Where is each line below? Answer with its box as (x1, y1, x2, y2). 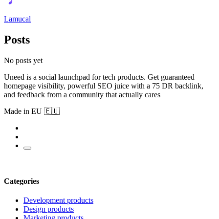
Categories (4, 177, 39, 186)
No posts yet (4, 56, 43, 65)
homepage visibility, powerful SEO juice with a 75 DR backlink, (4, 81, 203, 90)
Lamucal (4, 15, 31, 23)
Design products (23, 205, 74, 214)
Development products (23, 196, 93, 205)
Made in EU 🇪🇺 (4, 107, 60, 115)
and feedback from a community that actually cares (4, 90, 160, 99)
